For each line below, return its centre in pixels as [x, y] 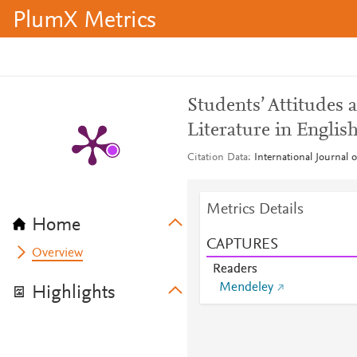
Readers [235, 269]
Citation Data [217, 158]
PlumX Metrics [84, 22]
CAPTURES [242, 245]
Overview [58, 253]
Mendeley [246, 288]
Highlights [74, 293]
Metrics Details [255, 210]
